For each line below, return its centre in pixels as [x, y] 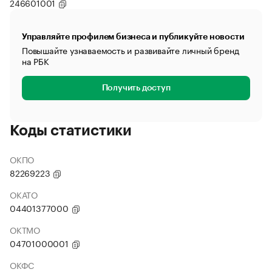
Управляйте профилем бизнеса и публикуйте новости [133, 36]
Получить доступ [136, 88]
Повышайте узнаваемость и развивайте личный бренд [131, 50]
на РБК [36, 61]
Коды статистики [71, 131]
